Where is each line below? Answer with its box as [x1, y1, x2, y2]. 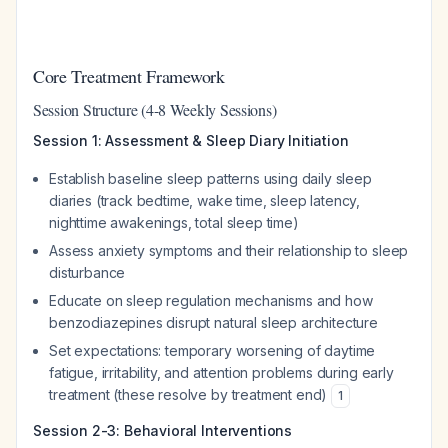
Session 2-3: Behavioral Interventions [33, 422, 293, 439]
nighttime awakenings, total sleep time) [49, 214, 299, 231]
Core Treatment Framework [33, 64, 225, 88]
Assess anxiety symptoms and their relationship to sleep [49, 242, 409, 259]
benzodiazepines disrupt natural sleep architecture [49, 314, 378, 331]
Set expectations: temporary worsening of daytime [49, 342, 376, 359]
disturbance [49, 264, 126, 281]
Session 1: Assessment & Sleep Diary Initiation [33, 132, 349, 149]
